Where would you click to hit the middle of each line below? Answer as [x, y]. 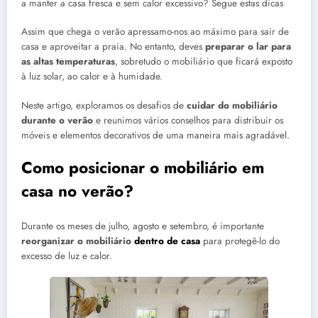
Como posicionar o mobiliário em [143, 167]
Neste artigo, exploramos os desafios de [104, 105]
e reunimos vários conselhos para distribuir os [188, 120]
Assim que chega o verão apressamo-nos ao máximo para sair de [155, 32]
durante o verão [57, 120]
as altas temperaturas [68, 62]
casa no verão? [77, 191]
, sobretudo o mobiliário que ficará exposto [204, 62]
